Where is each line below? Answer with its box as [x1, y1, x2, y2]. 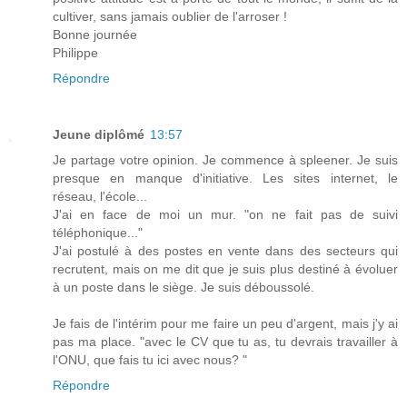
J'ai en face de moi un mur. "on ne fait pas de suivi [53, 206, 398, 222]
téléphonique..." [53, 224, 143, 240]
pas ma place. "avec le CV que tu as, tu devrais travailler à [53, 333, 398, 349]
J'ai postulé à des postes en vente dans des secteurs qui [53, 243, 398, 258]
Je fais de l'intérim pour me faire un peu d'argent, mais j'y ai [53, 315, 398, 331]
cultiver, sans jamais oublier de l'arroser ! [53, 8, 287, 24]
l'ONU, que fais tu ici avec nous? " [53, 352, 247, 367]
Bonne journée [53, 26, 137, 42]
